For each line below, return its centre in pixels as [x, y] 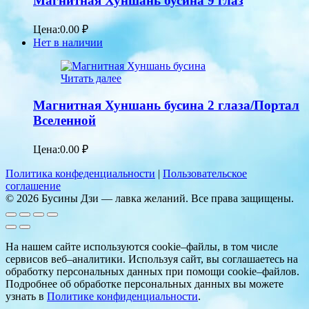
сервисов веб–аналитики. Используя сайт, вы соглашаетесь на [152, 259]
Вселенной [64, 120]
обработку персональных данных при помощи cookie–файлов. [152, 271]
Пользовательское [205, 173]
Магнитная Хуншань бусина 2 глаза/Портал [166, 105]
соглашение [33, 186]
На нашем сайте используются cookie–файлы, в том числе [142, 246]
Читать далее [91, 79]
